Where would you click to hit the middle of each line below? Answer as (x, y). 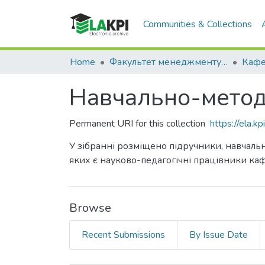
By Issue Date (219, 235)
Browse (90, 208)
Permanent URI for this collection (137, 124)
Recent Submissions (123, 235)
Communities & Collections (198, 24)
